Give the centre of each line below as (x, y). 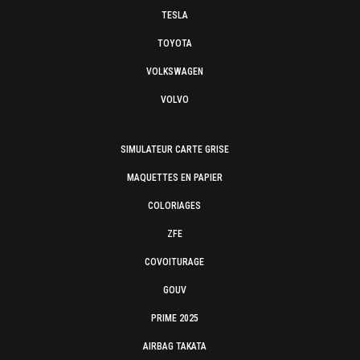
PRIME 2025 (174, 318)
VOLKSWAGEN (174, 72)
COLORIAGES (174, 206)
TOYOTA (174, 43)
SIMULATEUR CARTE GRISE (174, 149)
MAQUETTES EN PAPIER (174, 178)
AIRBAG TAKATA (174, 346)
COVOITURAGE (174, 262)
